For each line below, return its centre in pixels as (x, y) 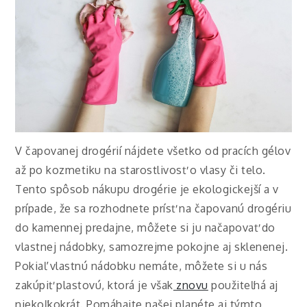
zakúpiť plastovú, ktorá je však (94, 285)
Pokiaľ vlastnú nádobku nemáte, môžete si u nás (142, 266)
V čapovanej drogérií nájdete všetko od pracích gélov (153, 150)
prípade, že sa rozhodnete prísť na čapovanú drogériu (153, 208)
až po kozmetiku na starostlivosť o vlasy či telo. (140, 170)
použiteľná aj (243, 285)
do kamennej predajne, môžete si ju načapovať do (145, 227)
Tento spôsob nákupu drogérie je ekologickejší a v (147, 189)
